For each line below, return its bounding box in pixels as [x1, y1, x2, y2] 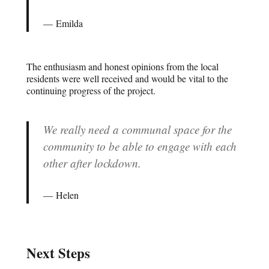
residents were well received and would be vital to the [26, 72, 229, 85]
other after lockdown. [43, 155, 142, 171]
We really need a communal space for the [43, 121, 232, 137]
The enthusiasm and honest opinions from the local [26, 60, 219, 73]
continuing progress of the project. [26, 84, 156, 97]
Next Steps [26, 242, 91, 263]
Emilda [56, 17, 83, 30]
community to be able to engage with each [43, 138, 237, 154]
